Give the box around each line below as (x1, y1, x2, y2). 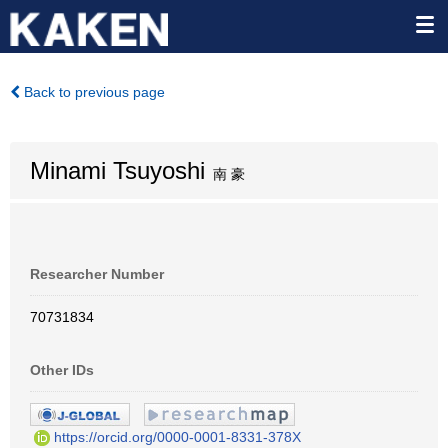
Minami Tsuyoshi (30, 157, 205, 184)
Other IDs (30, 362, 94, 378)
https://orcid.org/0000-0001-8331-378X (54, 428, 301, 445)
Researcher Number (30, 266, 164, 282)
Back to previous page (20, 84, 165, 100)
